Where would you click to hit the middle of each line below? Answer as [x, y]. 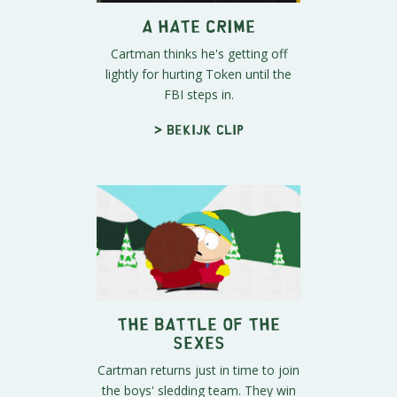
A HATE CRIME [198, 26]
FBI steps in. [198, 95]
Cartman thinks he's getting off [198, 54]
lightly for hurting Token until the [198, 74]
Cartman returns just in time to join [198, 370]
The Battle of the [198, 323]
